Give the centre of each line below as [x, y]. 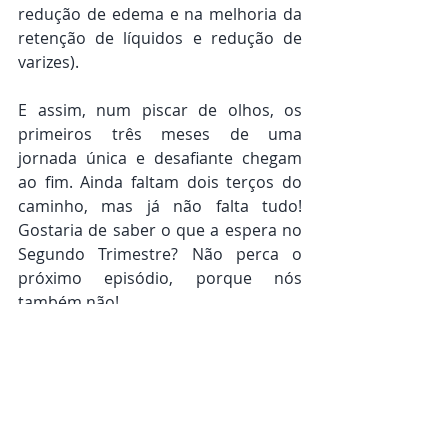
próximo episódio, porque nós [160, 278]
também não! [70, 302]
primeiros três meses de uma [160, 134]
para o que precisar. [94, 374]
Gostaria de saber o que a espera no [160, 230]
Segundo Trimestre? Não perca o [160, 254]
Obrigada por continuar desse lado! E [160, 326]
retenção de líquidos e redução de [160, 38]
